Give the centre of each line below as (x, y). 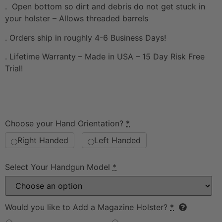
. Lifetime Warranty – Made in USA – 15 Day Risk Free (105, 57)
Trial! (14, 69)
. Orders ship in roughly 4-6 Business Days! (85, 37)
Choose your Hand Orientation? (64, 124)
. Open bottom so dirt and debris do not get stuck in (105, 7)
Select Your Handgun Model (57, 167)
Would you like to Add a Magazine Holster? (86, 207)
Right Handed (43, 140)
